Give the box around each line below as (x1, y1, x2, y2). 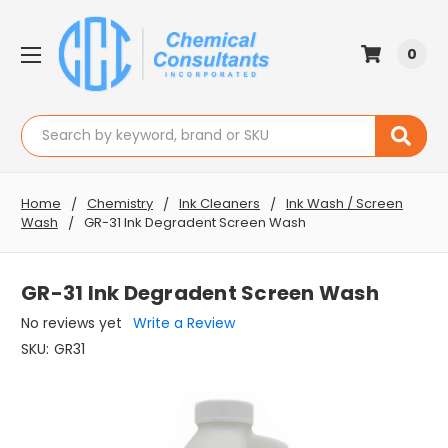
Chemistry (87, 193, 153, 213)
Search (21, 114, 70, 135)
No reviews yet (21, 313, 122, 334)
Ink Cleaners (179, 193, 260, 213)
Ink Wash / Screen (286, 193, 403, 213)
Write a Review (132, 313, 235, 334)
